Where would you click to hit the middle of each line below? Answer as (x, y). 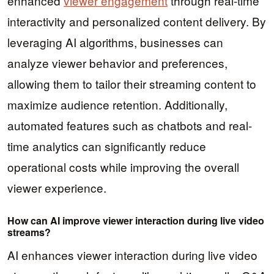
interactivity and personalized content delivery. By (137, 21)
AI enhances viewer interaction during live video (132, 254)
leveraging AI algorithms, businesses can (115, 42)
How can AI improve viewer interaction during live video (136, 220)
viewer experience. (57, 188)
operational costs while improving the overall (123, 167)
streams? (29, 232)
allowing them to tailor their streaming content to (132, 84)
